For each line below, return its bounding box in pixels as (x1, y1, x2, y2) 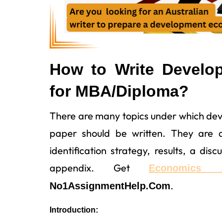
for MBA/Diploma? (50, 82, 189, 100)
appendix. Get (50, 161, 149, 174)
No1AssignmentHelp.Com (50, 180, 170, 191)
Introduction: (50, 205, 98, 214)
